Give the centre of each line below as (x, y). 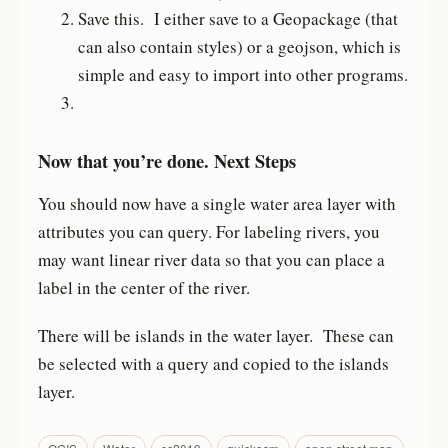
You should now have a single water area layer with (216, 204)
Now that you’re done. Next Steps (166, 161)
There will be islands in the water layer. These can (215, 335)
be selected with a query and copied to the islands (213, 363)
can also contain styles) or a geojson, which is (239, 47)
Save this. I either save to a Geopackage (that (237, 19)
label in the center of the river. (143, 288)
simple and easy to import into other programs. (242, 75)
